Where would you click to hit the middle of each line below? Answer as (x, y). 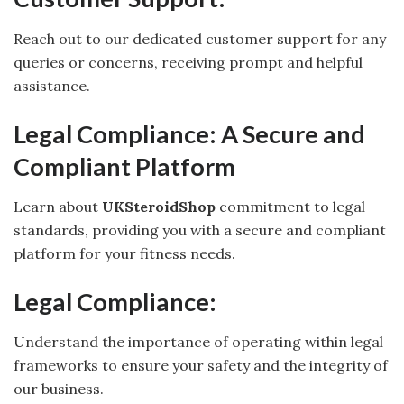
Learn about (58, 207)
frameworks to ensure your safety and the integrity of (201, 366)
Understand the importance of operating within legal (198, 342)
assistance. (52, 85)
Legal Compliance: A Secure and (189, 133)
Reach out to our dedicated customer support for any (200, 38)
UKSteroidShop (159, 207)
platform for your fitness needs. (124, 254)
